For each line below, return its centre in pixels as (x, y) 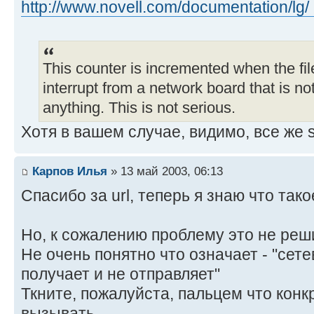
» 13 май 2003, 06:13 (165, 171)
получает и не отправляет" (121, 274)
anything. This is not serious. (139, 108)
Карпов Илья (70, 171)
